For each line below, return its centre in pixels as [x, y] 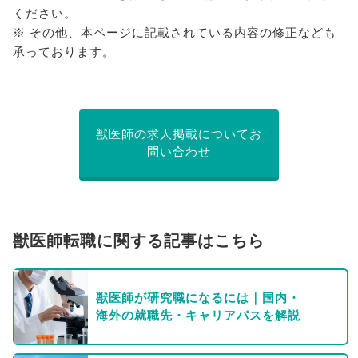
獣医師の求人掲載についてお [179, 134]
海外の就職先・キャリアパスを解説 [198, 315]
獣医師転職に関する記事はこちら [138, 241]
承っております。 [64, 52]
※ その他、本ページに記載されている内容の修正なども [174, 32]
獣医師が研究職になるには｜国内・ [198, 298]
